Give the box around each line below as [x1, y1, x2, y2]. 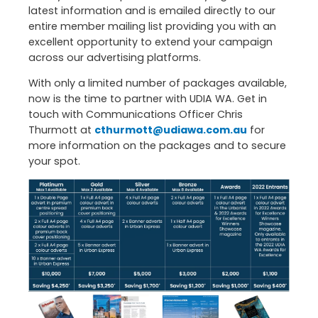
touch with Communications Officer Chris [28, 106, 243, 121]
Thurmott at [28, 122, 94, 137]
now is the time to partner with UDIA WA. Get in [28, 91, 267, 106]
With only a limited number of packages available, [28, 75, 287, 90]
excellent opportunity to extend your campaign [28, 34, 273, 49]
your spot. [28, 153, 80, 168]
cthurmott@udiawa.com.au [94, 122, 247, 137]
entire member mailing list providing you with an [28, 18, 276, 33]
